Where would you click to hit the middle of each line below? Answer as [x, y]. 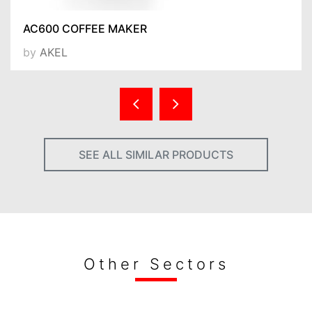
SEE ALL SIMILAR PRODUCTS [156, 154]
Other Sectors [156, 264]
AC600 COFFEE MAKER [85, 29]
